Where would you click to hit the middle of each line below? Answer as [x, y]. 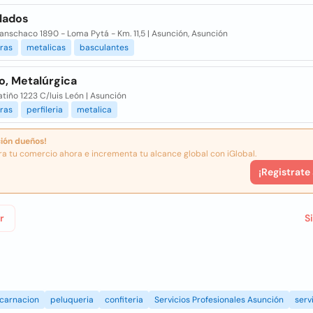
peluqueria [72, 300]
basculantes [104, 48]
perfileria [44, 110]
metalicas [46, 48]
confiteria [124, 300]
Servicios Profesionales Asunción [219, 300]
